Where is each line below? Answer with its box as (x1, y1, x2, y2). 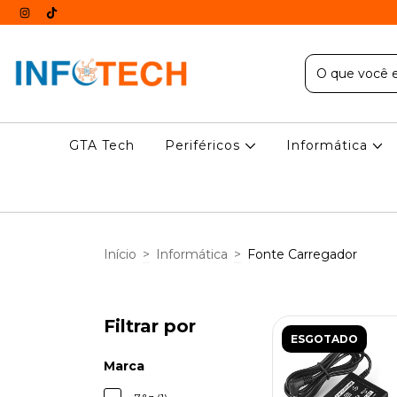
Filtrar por (104, 315, 196, 337)
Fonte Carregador (247, 245, 357, 262)
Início (104, 245, 136, 262)
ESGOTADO (291, 332, 358, 346)
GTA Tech (69, 137, 136, 153)
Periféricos (165, 137, 245, 153)
